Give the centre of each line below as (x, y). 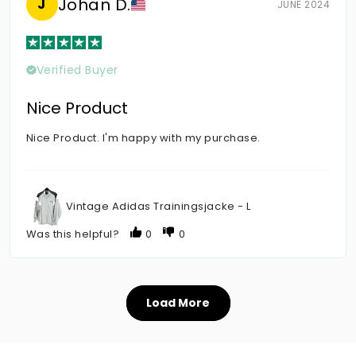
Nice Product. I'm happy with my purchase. (143, 138)
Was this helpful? (73, 234)
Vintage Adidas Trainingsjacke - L (158, 207)
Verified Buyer (77, 70)
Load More (178, 302)
